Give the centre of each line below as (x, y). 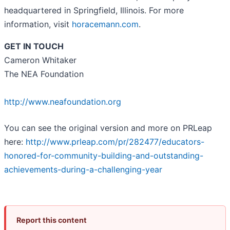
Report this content (52, 220)
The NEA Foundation (44, 74)
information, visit (38, 24)
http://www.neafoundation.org (63, 102)
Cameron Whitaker (40, 60)
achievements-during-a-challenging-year (83, 170)
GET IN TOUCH (34, 46)
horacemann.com (105, 24)
